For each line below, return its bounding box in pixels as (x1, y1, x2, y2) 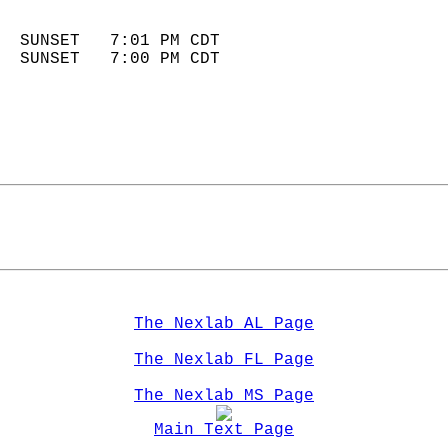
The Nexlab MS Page (134, 387, 314, 405)
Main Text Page (154, 421, 294, 439)
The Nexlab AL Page (134, 315, 314, 333)
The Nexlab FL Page (134, 351, 314, 369)
